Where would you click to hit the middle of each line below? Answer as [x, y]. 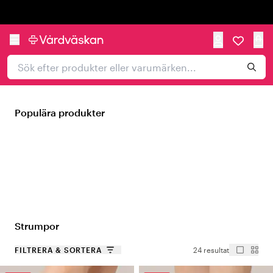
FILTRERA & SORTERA [58, 250]
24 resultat [211, 250]
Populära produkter [60, 112]
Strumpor [37, 226]
